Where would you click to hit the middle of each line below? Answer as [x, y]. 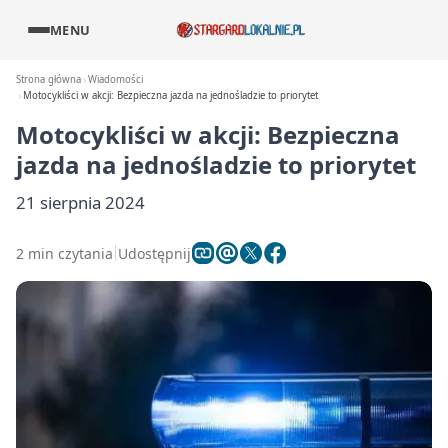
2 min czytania [64, 253]
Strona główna [48, 79]
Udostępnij [154, 253]
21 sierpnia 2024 [80, 202]
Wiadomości [116, 79]
